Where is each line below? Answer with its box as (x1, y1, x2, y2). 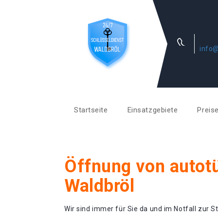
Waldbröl (64, 176, 135, 196)
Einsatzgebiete (127, 106, 178, 114)
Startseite (74, 106, 108, 114)
